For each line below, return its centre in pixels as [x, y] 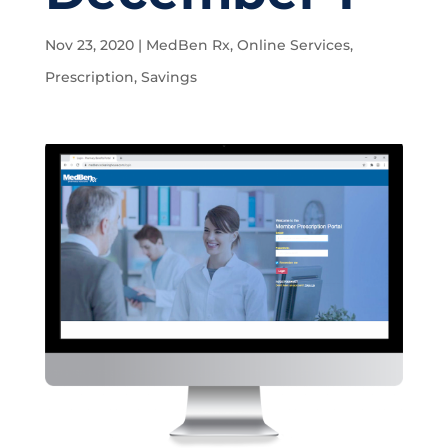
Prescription [89, 77]
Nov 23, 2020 [89, 45]
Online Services [293, 45]
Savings [168, 77]
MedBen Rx [187, 45]
